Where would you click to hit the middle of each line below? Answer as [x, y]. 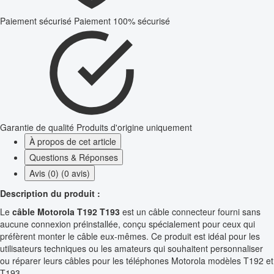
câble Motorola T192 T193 [66, 212]
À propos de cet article [73, 142]
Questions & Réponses [74, 157]
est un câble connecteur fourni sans [190, 212]
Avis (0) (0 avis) [60, 173]
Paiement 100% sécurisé [122, 21]
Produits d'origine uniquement [134, 128]
